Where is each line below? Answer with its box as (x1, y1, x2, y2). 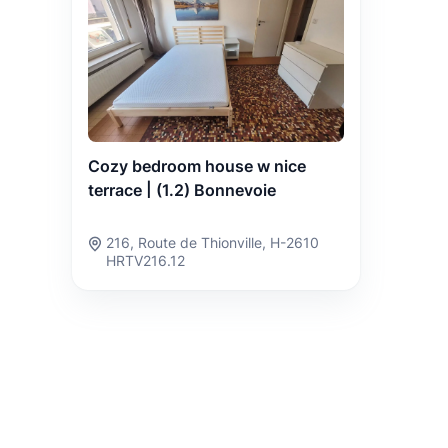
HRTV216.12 (106, 251, 185, 269)
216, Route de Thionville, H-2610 (106, 233, 319, 251)
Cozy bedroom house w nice (88, 155, 306, 176)
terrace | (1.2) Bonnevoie (88, 179, 276, 200)
